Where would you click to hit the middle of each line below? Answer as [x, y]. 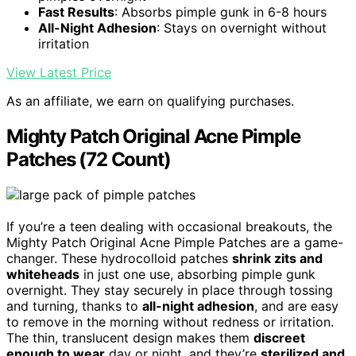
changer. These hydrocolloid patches [119, 259]
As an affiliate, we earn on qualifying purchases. [150, 101]
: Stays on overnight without [242, 28]
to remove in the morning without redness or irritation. [170, 322]
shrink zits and [277, 259]
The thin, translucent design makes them [130, 338]
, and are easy [296, 306]
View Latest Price [59, 73]
